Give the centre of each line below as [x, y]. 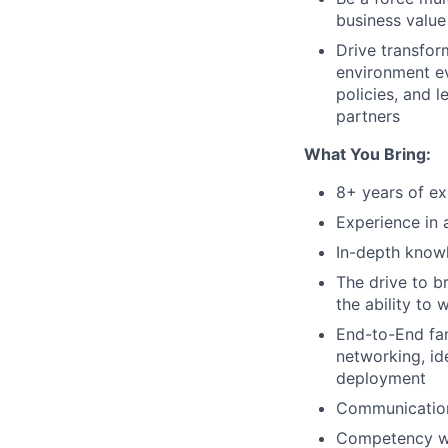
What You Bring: [367, 154]
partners [368, 116]
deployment [381, 378]
